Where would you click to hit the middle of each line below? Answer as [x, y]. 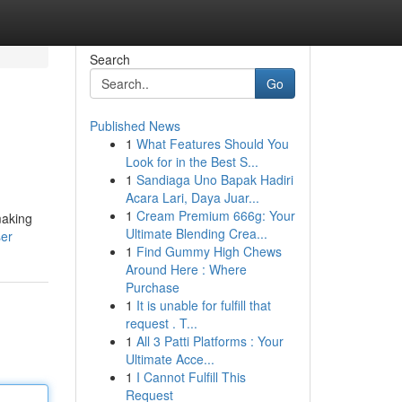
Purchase [152, 287]
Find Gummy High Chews [209, 251]
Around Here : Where [186, 269]
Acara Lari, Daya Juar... [192, 197]
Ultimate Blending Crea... [196, 233]
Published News [135, 126]
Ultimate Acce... [170, 359]
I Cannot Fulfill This [191, 377]
